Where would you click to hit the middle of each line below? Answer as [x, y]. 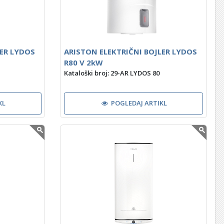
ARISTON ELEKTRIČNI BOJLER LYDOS [130, 52]
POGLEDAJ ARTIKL [139, 103]
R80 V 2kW [83, 63]
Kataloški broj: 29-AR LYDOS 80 [111, 73]
